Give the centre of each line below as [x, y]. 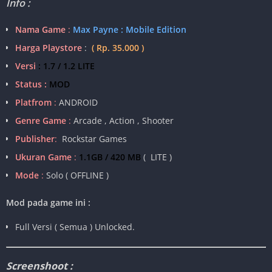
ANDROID [77, 103]
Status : [31, 84]
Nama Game [40, 30]
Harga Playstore [49, 48]
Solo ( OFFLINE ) [77, 175]
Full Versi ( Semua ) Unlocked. [75, 227]
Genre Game [41, 121]
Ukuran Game [43, 157]
